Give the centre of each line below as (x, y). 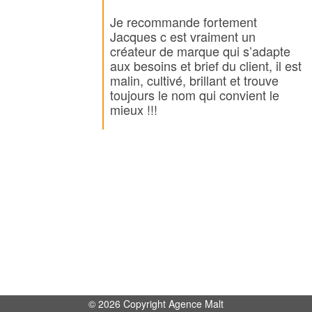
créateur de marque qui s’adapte (200, 51)
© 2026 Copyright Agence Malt (156, 304)
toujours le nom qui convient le (194, 95)
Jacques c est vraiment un (182, 37)
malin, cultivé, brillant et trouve (194, 80)
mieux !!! (133, 110)
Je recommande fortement (183, 22)
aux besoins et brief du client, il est (205, 66)
